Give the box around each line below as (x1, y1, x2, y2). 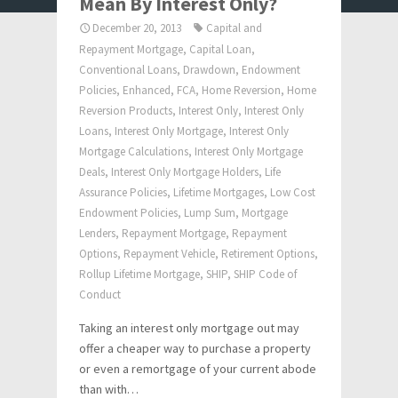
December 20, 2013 (92, 20, 181, 36)
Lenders (79, 226, 115, 241)
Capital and (206, 20, 262, 36)
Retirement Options (221, 246, 314, 261)
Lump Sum (184, 205, 235, 220)
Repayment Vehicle (123, 246, 215, 261)
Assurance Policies (79, 185, 167, 200)
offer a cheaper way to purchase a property (79, 340, 311, 356)
